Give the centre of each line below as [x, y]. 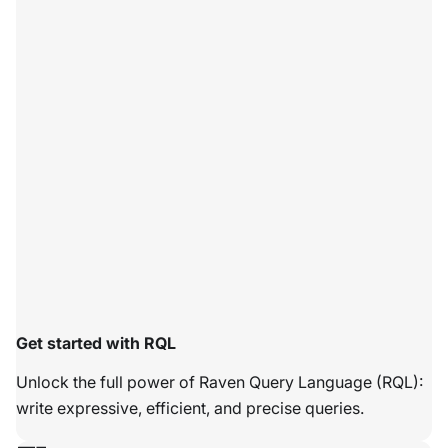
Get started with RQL [96, 343]
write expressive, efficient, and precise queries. [190, 408]
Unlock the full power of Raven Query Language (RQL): [219, 382]
